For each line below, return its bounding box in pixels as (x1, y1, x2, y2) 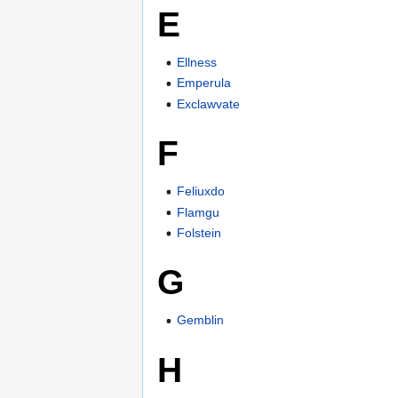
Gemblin (177, 313, 225, 328)
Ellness (177, 55, 218, 70)
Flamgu (177, 204, 220, 219)
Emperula (177, 76, 232, 91)
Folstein (177, 226, 222, 240)
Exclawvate (177, 96, 241, 111)
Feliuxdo (177, 184, 226, 199)
